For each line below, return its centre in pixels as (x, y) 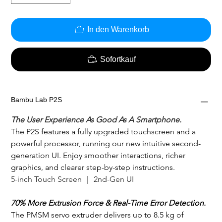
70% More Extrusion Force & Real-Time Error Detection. (109, 203)
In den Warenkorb (118, 29)
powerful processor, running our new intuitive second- (106, 143)
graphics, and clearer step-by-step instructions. (94, 167)
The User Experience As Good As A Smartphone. (96, 119)
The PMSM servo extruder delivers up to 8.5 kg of (99, 215)
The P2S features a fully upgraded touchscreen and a (105, 131)
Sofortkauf (118, 59)
